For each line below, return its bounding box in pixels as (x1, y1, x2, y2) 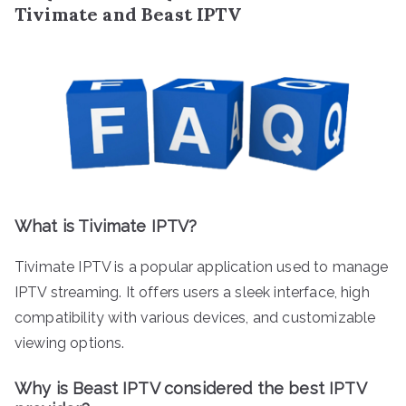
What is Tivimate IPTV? (14, 216, 198, 236)
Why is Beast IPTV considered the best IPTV (14, 378, 366, 398)
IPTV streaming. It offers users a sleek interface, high (14, 283, 370, 301)
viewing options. (14, 333, 125, 352)
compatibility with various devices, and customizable (14, 308, 376, 326)
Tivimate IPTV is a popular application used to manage (14, 257, 389, 275)
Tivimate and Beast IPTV (14, 2, 241, 25)
